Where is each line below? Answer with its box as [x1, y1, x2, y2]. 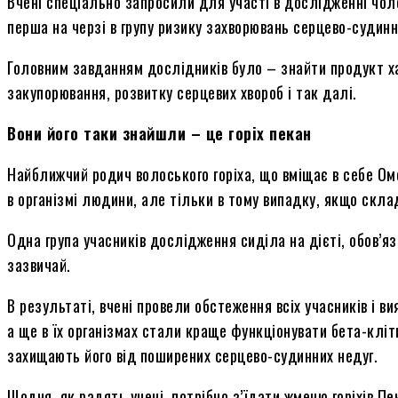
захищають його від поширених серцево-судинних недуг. [7, 343, 378, 367]
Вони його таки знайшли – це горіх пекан [7, 121, 312, 145]
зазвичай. [7, 252, 71, 276]
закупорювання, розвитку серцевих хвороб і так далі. [7, 80, 357, 104]
